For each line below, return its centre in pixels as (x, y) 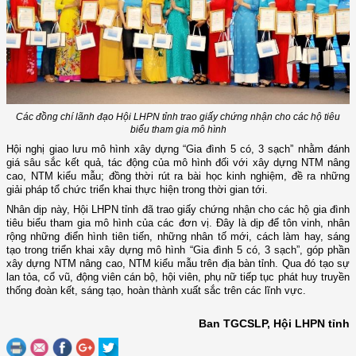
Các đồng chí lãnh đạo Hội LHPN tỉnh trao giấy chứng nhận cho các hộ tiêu (178, 117)
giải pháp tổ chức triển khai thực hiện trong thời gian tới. (137, 190)
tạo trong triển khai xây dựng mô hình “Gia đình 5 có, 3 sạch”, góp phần (178, 250)
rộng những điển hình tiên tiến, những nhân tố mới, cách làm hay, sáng (178, 237)
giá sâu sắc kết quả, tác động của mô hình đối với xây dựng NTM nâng (178, 163)
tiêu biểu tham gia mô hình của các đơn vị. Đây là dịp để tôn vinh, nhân (178, 223)
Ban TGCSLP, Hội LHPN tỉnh (274, 324)
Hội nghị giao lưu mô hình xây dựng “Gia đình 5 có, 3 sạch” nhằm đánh (178, 149)
